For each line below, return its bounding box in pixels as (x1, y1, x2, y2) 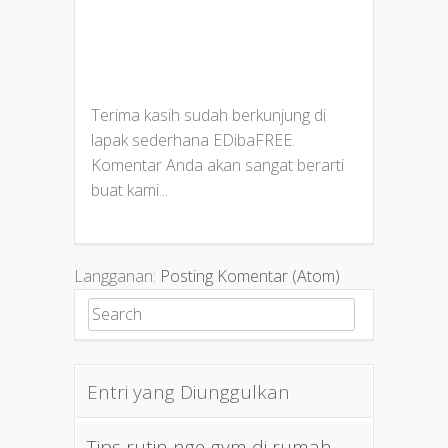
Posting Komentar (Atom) (160, 265, 340, 288)
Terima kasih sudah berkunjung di (91, 104, 326, 127)
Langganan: (74, 265, 160, 288)
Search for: (87, 299, 166, 322)
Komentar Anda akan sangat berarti (91, 154, 344, 177)
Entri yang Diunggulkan (86, 379, 290, 406)
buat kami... (91, 179, 168, 202)
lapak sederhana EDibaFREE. (91, 129, 295, 152)
